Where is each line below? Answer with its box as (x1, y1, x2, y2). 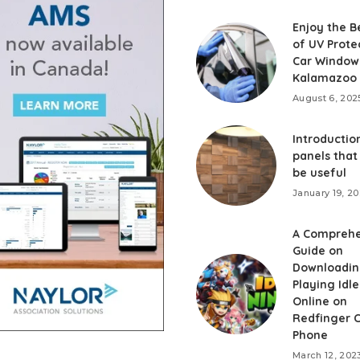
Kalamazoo (292, 71, 357, 86)
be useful (292, 166, 346, 181)
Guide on (292, 243, 343, 259)
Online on (292, 294, 347, 309)
